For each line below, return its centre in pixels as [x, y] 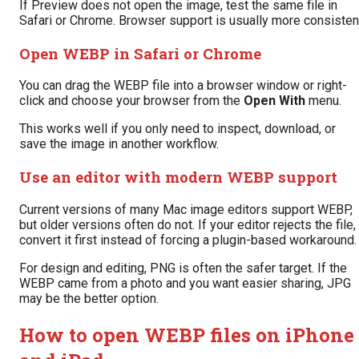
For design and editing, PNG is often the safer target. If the [183, 268]
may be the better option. [89, 298]
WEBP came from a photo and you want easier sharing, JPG [185, 283]
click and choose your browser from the [131, 101]
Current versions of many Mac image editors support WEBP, [186, 209]
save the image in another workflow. [119, 144]
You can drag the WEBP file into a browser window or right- [183, 86]
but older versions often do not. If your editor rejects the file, [188, 224]
